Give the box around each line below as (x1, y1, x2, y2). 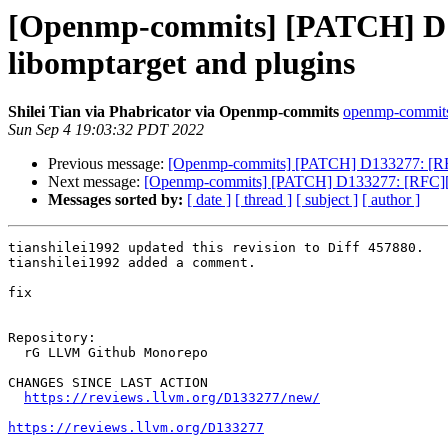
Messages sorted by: (48, 191, 183, 209)
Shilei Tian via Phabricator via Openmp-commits (8, 103, 339, 121)
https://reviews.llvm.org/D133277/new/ (24, 390, 320, 406)
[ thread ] (235, 191, 292, 209)
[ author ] (362, 191, 420, 209)
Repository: (8, 330, 96, 346)
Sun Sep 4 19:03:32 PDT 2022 (8, 121, 204, 139)
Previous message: (48, 155, 168, 173)
